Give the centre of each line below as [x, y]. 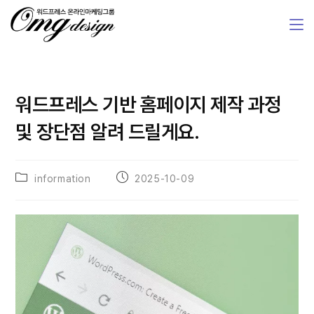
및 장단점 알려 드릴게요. [108, 132]
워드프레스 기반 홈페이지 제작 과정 [148, 104]
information [63, 179]
